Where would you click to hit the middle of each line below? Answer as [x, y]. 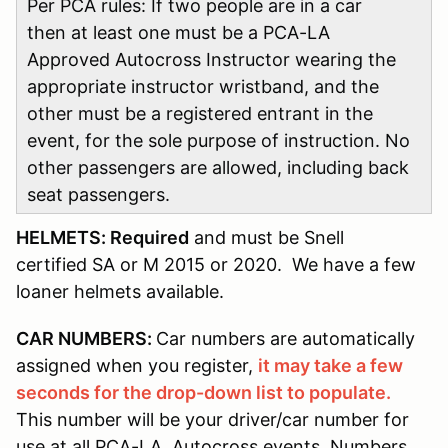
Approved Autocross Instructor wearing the [211, 59]
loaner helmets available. [120, 291]
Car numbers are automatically [285, 338]
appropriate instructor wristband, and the [203, 86]
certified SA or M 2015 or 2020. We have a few [216, 264]
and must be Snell [266, 237]
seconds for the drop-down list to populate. [203, 392]
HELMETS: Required [102, 237]
